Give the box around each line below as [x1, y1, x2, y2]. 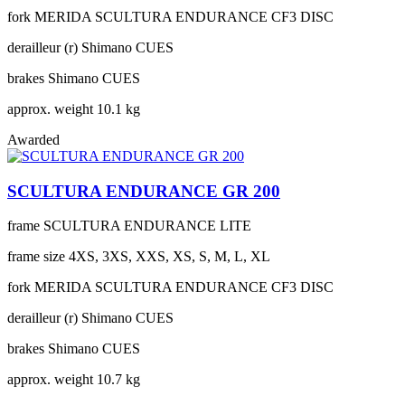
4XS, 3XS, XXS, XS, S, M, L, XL [69, 249, 270, 265]
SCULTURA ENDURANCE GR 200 [7, 181, 280, 201]
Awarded [7, 131, 60, 147]
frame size [7, 249, 65, 265]
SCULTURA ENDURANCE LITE [43, 218, 251, 234]
